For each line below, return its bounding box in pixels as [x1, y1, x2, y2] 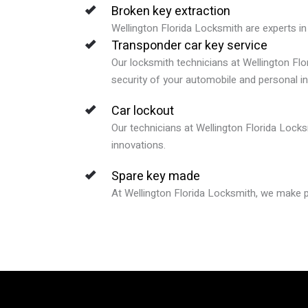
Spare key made [111, 166, 200, 186]
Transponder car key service [111, 36, 267, 55]
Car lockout [111, 101, 174, 120]
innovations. [111, 137, 166, 153]
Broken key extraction [111, 1, 230, 21]
